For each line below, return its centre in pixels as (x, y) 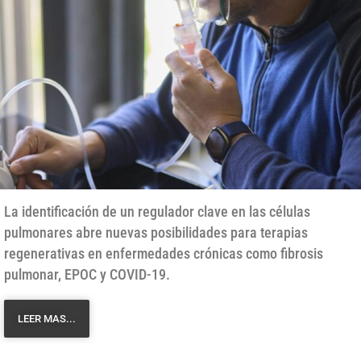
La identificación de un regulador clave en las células (157, 212)
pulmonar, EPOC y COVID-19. (87, 275)
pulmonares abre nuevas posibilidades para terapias (156, 233)
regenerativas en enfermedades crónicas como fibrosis (164, 254)
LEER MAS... (47, 319)
